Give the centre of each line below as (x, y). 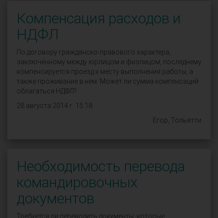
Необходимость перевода (101, 166)
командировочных (77, 182)
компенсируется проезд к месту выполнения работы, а (105, 72)
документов (55, 198)
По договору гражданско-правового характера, (94, 52)
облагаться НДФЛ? (47, 91)
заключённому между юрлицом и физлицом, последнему (109, 62)
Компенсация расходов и (99, 18)
